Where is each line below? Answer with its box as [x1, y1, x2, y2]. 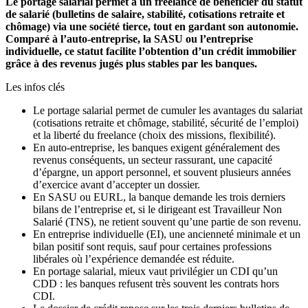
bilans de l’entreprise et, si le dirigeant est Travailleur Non [33, 203, 282, 216]
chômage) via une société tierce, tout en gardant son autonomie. [5, 21, 298, 33]
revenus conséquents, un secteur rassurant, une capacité [33, 154, 272, 166]
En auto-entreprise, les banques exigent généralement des [33, 142, 280, 154]
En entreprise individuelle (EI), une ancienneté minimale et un [33, 228, 300, 241]
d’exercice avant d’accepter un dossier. [33, 179, 200, 191]
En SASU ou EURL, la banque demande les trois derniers [33, 191, 285, 203]
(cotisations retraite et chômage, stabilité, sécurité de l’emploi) [33, 117, 298, 129]
